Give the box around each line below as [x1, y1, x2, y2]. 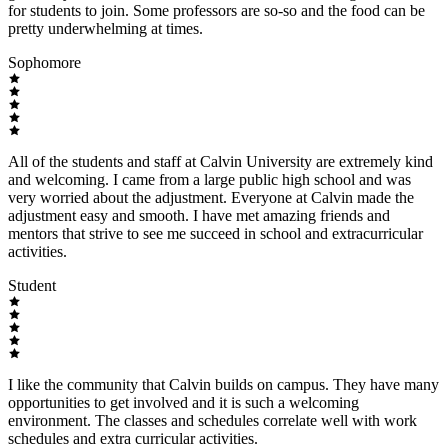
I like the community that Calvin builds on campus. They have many [8, 376, 439, 394]
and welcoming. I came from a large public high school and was [8, 171, 411, 189]
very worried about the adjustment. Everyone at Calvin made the [8, 189, 414, 207]
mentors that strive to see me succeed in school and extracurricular [8, 225, 423, 243]
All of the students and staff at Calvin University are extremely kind [8, 153, 433, 171]
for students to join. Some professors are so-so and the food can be [8, 2, 425, 20]
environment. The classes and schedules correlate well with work [8, 412, 417, 430]
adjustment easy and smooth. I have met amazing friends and [8, 207, 390, 225]
